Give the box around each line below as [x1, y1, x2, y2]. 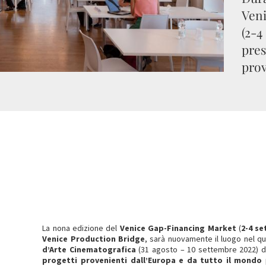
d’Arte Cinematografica [42, 244, 136, 255]
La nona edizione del [42, 223, 120, 233]
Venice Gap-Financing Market [119, 223, 236, 233]
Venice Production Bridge [42, 233, 145, 244]
